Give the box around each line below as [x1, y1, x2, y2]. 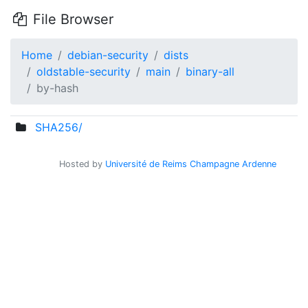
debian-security [67, 48, 148, 62]
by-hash [36, 81, 78, 95]
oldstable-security [36, 65, 131, 78]
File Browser [28, 11, 113, 27]
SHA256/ [34, 120, 82, 134]
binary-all [186, 65, 234, 78]
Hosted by [59, 159, 105, 169]
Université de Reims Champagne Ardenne [105, 159, 276, 169]
